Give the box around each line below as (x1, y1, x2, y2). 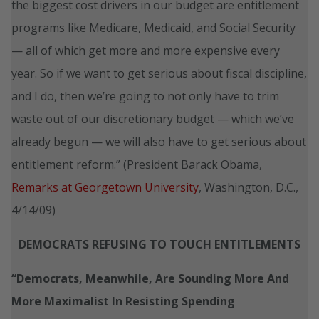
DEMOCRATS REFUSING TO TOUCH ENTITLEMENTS (19, 236, 300, 252)
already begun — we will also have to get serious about (11, 133, 306, 150)
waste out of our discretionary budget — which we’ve (11, 110, 294, 127)
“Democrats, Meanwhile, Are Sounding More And (11, 270, 289, 286)
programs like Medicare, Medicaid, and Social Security (11, 19, 296, 36)
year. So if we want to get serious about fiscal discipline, (11, 65, 307, 81)
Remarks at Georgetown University (11, 179, 199, 195)
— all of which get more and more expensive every (11, 42, 280, 58)
